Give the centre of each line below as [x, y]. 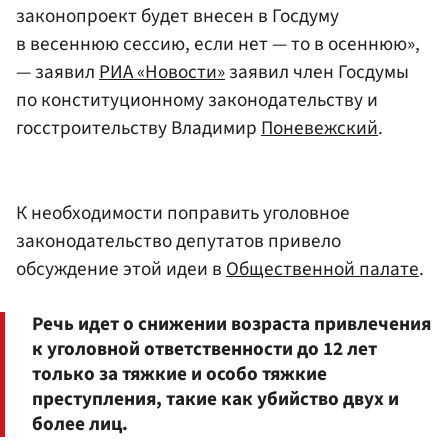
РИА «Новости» [162, 71]
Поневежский [319, 127]
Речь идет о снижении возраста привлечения [231, 324]
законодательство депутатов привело [178, 241]
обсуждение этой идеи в [121, 269]
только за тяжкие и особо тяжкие [179, 374]
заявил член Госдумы [317, 71]
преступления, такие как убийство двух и [215, 399]
